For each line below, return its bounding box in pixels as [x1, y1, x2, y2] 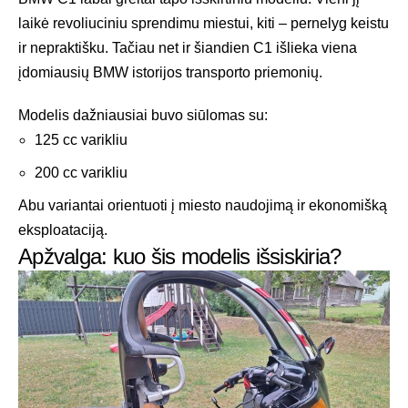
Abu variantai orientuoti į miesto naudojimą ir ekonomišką [18, 197, 387, 213]
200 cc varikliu [35, 164, 127, 180]
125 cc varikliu [35, 131, 127, 148]
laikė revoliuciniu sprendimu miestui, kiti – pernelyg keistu [18, 15, 389, 31]
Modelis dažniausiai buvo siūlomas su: [18, 107, 268, 123]
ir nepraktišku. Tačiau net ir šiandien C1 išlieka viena [18, 39, 357, 56]
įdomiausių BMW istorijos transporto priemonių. [18, 64, 322, 80]
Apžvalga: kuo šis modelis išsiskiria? [18, 243, 342, 269]
